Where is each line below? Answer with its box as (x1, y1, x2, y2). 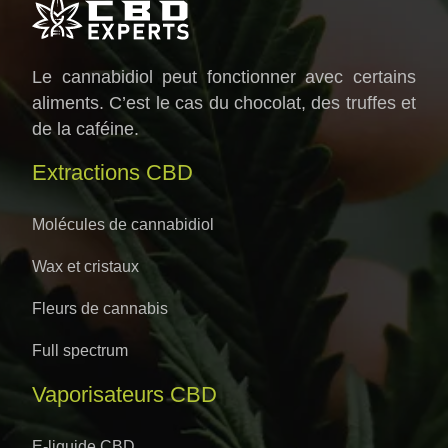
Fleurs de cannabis (32, 300, 168, 318)
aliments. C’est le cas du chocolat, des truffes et (32, 93, 416, 114)
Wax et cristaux (32, 258, 139, 276)
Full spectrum (32, 342, 128, 360)
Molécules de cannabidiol (32, 216, 214, 234)
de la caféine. (32, 119, 139, 140)
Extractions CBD (32, 160, 193, 186)
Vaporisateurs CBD (32, 382, 217, 408)
